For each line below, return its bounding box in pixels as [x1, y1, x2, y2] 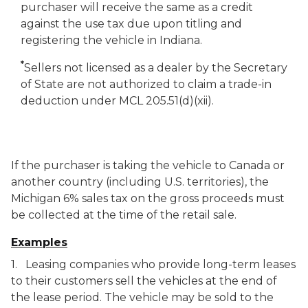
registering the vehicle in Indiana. [21, 34, 202, 47]
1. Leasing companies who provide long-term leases [11, 258, 296, 271]
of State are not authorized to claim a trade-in [21, 78, 272, 91]
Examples [11, 236, 67, 249]
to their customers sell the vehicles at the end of [11, 274, 277, 287]
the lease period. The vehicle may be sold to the [11, 291, 274, 304]
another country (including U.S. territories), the [11, 175, 269, 188]
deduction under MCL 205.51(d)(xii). [21, 94, 214, 107]
